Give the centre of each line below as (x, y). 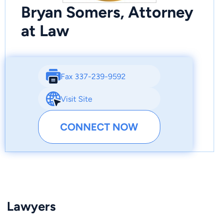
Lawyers (31, 207)
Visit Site (76, 99)
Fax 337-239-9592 (93, 76)
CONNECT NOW (99, 127)
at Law (45, 31)
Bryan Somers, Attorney (107, 12)
